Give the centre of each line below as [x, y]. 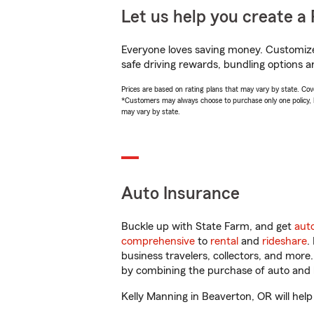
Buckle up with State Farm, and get [208, 226]
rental [224, 241]
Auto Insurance [180, 194]
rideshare [285, 241]
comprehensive [158, 241]
